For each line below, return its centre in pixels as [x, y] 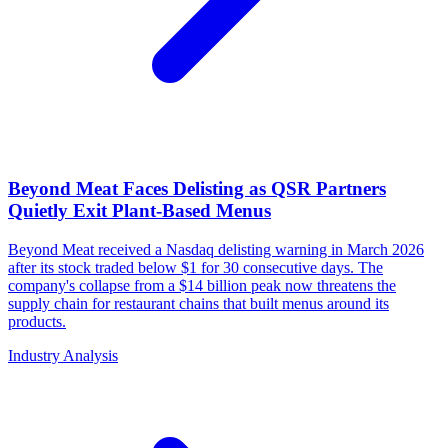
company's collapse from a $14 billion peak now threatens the [202, 285]
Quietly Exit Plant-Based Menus [139, 211]
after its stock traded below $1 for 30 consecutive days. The [195, 267]
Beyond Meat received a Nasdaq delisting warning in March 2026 [216, 249]
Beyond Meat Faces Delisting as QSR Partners [197, 189]
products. [37, 321]
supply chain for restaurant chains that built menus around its [198, 303]
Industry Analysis [63, 355]
